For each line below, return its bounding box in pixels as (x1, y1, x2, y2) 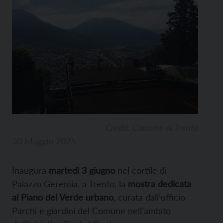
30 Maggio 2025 (12, 135, 76, 146)
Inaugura (12, 164, 46, 176)
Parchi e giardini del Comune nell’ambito (12, 205, 171, 216)
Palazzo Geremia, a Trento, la (12, 178, 125, 189)
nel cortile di (115, 164, 167, 176)
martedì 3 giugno (46, 164, 115, 176)
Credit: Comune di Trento (106, 121, 198, 133)
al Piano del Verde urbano (12, 191, 113, 203)
